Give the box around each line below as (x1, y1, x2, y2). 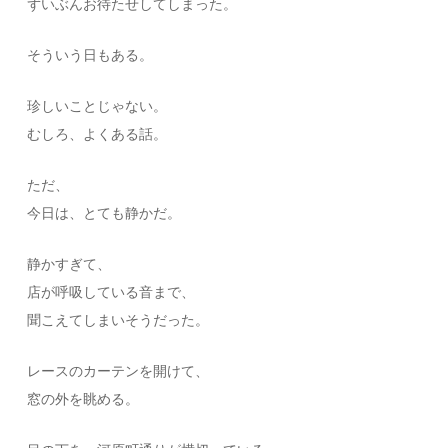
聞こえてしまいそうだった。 (27, 313, 210, 329)
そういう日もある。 (27, 48, 154, 64)
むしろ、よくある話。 (27, 127, 168, 143)
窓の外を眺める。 (27, 392, 140, 408)
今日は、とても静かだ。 (27, 206, 182, 222)
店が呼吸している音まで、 (27, 285, 196, 301)
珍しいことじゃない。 (27, 99, 168, 115)
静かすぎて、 (27, 257, 112, 273)
